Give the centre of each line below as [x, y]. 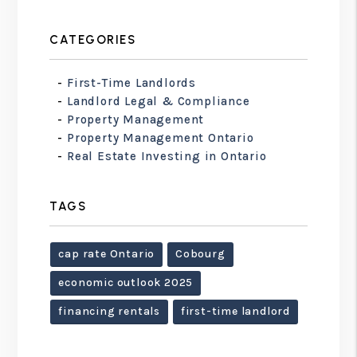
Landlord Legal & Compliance [159, 101]
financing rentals [109, 311]
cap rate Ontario [107, 253]
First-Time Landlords [132, 82]
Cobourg [200, 253]
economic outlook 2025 [126, 282]
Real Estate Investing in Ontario [167, 156]
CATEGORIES [93, 39]
